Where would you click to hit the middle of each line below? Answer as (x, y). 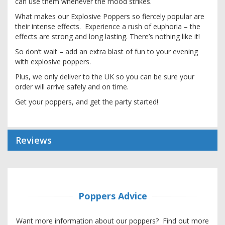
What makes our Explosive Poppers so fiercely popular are (110, 16)
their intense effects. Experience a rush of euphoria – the (108, 26)
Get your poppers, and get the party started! (87, 101)
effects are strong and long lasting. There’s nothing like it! (108, 36)
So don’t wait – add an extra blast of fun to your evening (106, 51)
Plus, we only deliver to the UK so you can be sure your (105, 76)
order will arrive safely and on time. (72, 86)
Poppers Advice (113, 196)
